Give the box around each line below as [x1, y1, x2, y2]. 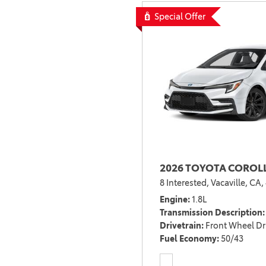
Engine [160, 194, 188, 205]
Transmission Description [160, 207, 262, 218]
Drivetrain [160, 220, 201, 232]
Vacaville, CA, [211, 178, 264, 189]
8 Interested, [160, 178, 209, 189]
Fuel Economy [160, 233, 217, 245]
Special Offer [154, 11, 205, 22]
